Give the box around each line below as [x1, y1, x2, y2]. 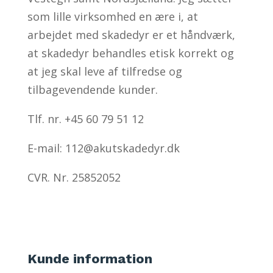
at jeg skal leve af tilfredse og [27, 63, 182, 79]
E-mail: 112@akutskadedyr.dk [27, 140, 180, 155]
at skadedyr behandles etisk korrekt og [27, 45, 234, 60]
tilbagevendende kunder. [27, 82, 158, 97]
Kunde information [27, 250, 152, 266]
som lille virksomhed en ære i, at [27, 9, 198, 24]
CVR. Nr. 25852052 [27, 169, 121, 185]
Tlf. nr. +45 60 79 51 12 [27, 111, 144, 126]
